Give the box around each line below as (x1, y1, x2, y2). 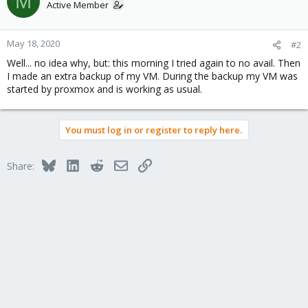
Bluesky (54, 157, 89, 170)
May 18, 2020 (7, 37, 60, 49)
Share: (7, 159, 34, 173)
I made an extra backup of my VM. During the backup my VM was (7, 69, 298, 82)
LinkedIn (78, 157, 116, 170)
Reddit (102, 157, 131, 170)
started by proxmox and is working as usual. (7, 82, 202, 96)
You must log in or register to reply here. (65, 124, 242, 136)
